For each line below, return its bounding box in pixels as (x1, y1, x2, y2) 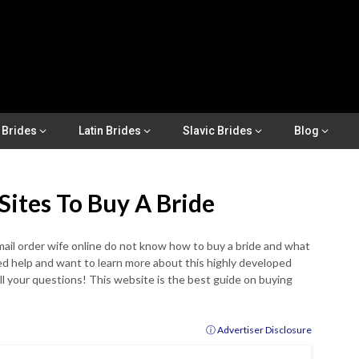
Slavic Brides (183, 124, 252, 137)
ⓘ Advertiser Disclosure (206, 324, 312, 336)
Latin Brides (79, 124, 141, 137)
